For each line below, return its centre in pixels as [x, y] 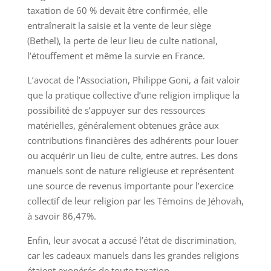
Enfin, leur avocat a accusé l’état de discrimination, [132, 240]
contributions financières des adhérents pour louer [132, 141]
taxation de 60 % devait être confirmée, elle [117, 11]
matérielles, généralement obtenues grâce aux [123, 126]
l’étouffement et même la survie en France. [116, 56]
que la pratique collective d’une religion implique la [133, 95]
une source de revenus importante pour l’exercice [130, 186]
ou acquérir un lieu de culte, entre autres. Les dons [132, 156]
